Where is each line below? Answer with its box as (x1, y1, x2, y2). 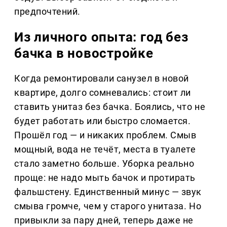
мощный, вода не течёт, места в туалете (14, 144, 196, 155)
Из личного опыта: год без (14, 29, 188, 45)
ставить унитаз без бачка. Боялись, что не (14, 101, 206, 112)
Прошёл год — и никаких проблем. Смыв (14, 130, 197, 141)
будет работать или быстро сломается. (14, 116, 191, 127)
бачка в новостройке (14, 46, 154, 61)
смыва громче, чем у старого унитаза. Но (14, 201, 202, 212)
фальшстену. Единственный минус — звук (14, 186, 202, 198)
